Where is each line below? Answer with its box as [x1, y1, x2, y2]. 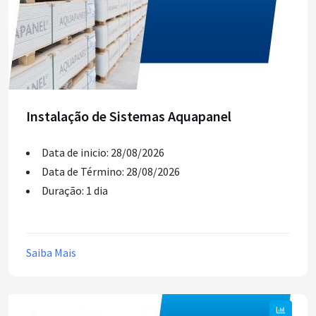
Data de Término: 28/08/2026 [42, 164, 180, 178]
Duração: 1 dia [42, 183, 108, 197]
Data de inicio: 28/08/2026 [42, 145, 164, 159]
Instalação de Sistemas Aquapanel [26, 107, 231, 125]
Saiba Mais [26, 245, 76, 260]
